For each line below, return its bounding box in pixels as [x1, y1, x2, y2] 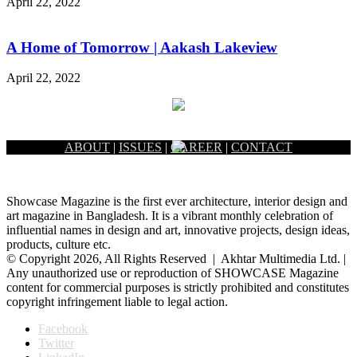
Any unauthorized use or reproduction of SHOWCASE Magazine [6, 266, 339, 280]
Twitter [38, 336, 74, 351]
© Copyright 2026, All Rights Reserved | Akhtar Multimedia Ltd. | [6, 252, 346, 266]
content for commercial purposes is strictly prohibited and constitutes [6, 280, 349, 295]
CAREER [171, 140, 222, 155]
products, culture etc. [6, 237, 111, 252]
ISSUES [119, 140, 162, 155]
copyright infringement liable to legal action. [6, 295, 228, 309]
